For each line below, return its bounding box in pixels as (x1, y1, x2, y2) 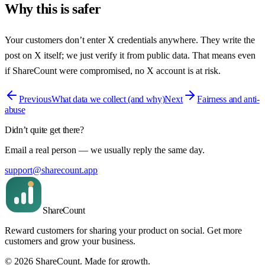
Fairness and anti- (197, 94, 260, 105)
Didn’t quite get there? (5, 125, 84, 135)
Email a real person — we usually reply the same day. (5, 145, 205, 156)
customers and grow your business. (5, 236, 135, 247)
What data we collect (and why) (51, 94, 165, 105)
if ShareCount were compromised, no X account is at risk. (5, 66, 221, 76)
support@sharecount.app (5, 165, 98, 176)
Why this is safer (5, 1, 101, 17)
